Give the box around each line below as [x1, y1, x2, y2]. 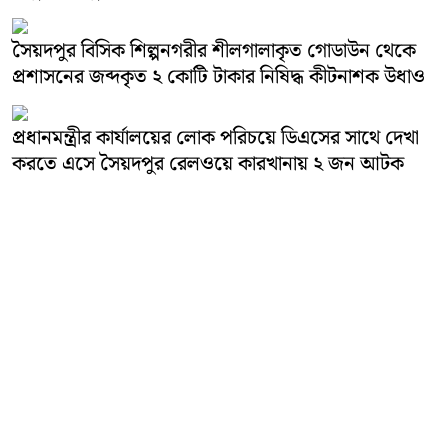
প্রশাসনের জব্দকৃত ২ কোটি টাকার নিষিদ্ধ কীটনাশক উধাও [12, 61, 425, 94]
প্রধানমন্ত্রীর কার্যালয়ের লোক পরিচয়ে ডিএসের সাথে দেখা [12, 122, 419, 155]
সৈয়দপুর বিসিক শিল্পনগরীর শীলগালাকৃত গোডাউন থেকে [12, 35, 416, 68]
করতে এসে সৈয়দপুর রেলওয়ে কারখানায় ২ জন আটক [12, 148, 404, 181]
